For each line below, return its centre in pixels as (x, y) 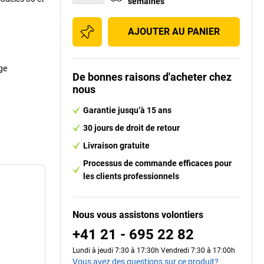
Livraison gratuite (116, 145)
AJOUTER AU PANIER (174, 31)
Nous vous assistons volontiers (138, 214)
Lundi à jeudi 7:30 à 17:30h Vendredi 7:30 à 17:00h (154, 250)
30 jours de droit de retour (131, 128)
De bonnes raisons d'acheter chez (152, 77)
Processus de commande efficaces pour (157, 163)
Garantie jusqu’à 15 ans (127, 110)
